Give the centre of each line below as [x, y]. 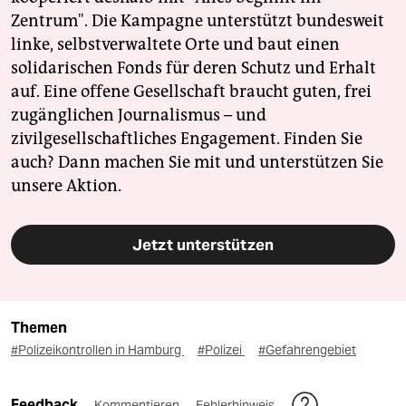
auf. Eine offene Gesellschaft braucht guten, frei [191, 92]
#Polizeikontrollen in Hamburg [97, 350]
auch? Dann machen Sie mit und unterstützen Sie [197, 163]
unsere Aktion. [66, 186]
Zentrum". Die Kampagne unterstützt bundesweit [198, 21]
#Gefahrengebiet [307, 350]
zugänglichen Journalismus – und [139, 116]
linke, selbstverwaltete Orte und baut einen [175, 45]
